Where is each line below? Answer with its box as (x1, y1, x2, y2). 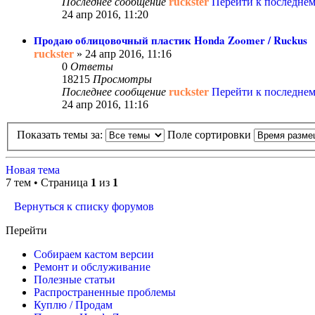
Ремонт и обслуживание (34, 261, 150, 274)
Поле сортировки (167, 129, 254, 141)
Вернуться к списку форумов (14, 200, 154, 213)
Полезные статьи (34, 274, 115, 286)
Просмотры (93, 73, 152, 86)
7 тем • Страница (6, 176, 91, 189)
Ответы (70, 60, 113, 73)
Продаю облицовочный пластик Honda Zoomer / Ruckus (34, 32, 307, 49)
